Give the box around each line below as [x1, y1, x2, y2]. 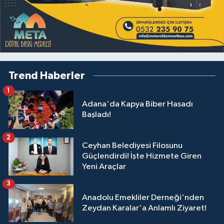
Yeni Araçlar [82, 162, 126, 171]
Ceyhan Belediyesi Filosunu [82, 141, 182, 150]
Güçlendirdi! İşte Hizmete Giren [82, 152, 201, 161]
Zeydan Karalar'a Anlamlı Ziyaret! [82, 204, 206, 213]
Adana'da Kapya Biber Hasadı [82, 100, 193, 109]
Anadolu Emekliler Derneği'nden [82, 193, 204, 202]
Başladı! [82, 110, 111, 119]
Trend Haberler [8, 70, 85, 81]
